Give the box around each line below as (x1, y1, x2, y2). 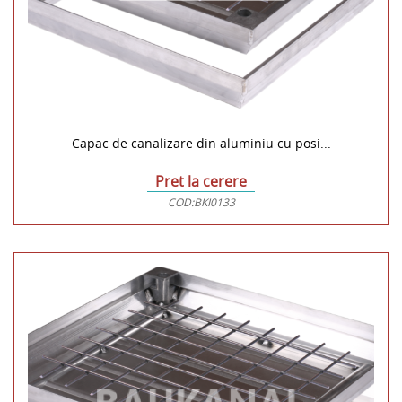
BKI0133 (193, 195, 235, 210)
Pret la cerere (155, 171, 247, 192)
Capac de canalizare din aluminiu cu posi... (71, 135, 331, 153)
